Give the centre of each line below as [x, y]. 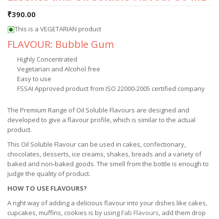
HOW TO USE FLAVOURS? [47, 188]
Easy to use [34, 79]
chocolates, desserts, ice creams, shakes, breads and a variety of [104, 154]
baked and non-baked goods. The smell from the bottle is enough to [108, 164]
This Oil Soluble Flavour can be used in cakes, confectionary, [97, 144]
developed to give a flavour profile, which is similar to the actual [101, 120]
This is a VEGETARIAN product [58, 29]
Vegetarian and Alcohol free [59, 69]
